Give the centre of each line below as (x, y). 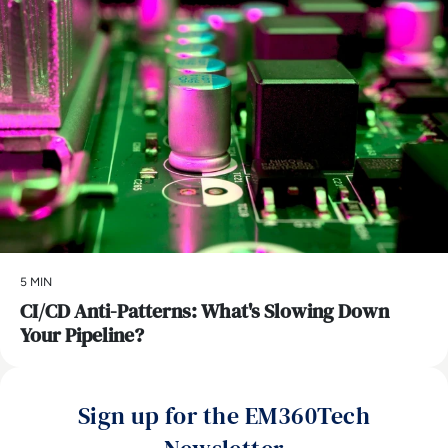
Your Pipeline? (82, 334)
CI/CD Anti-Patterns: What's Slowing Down (204, 310)
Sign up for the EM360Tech (224, 415)
